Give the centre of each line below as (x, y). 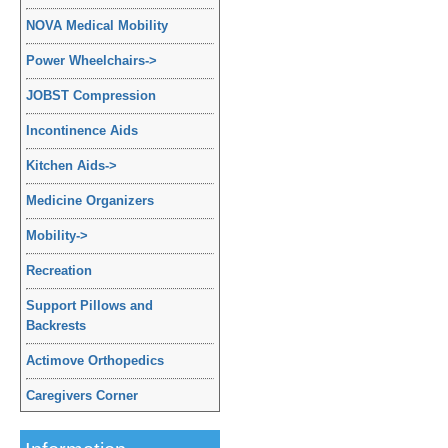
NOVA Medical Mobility (97, 25)
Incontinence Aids (82, 130)
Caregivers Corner (82, 395)
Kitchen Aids (65, 165)
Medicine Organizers (90, 200)
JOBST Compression (91, 95)
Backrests (56, 325)
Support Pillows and (89, 305)
